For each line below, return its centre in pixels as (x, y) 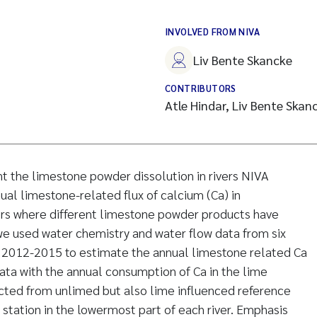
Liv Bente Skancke (243, 60)
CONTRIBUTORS (201, 88)
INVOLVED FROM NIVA (213, 31)
